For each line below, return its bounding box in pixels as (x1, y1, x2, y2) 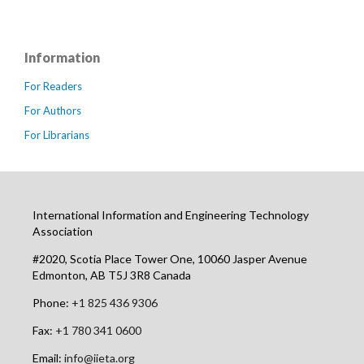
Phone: (32, 296, 69, 310)
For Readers (24, 80, 82, 93)
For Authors (24, 104, 81, 118)
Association (32, 224, 93, 239)
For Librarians (24, 128, 89, 142)
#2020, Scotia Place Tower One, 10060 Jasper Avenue (32, 252, 307, 266)
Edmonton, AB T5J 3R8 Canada (32, 268, 191, 283)
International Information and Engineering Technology (32, 208, 309, 223)
